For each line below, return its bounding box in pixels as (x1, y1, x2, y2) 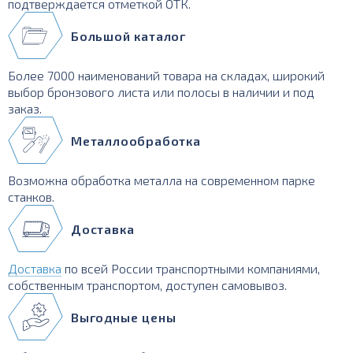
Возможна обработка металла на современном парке (8, 173, 315, 188)
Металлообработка (71, 132, 201, 148)
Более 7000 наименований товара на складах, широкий (8, 68, 325, 83)
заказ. (8, 101, 42, 116)
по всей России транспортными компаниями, (61, 261, 320, 276)
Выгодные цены (71, 309, 176, 325)
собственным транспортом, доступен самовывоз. (8, 277, 287, 292)
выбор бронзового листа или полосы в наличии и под (8, 84, 314, 99)
